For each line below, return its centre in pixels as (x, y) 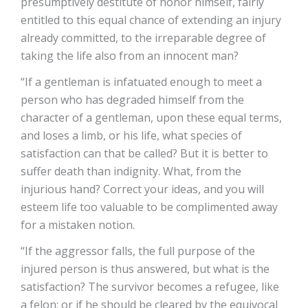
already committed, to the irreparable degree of (143, 37)
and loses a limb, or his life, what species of (131, 135)
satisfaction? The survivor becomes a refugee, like (150, 286)
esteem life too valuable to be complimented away (149, 207)
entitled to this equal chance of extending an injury (151, 20)
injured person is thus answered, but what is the (145, 268)
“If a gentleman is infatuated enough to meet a (141, 81)
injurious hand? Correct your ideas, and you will (142, 189)
